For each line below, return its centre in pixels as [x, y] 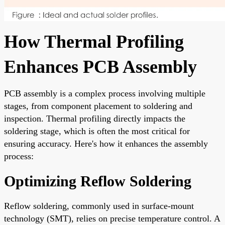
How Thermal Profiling [94, 41]
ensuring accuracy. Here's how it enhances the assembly [106, 143]
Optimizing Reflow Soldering [98, 181]
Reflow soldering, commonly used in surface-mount [99, 206]
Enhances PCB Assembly [100, 67]
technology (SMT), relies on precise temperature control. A [112, 218]
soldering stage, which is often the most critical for [97, 131]
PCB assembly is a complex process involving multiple [105, 93]
